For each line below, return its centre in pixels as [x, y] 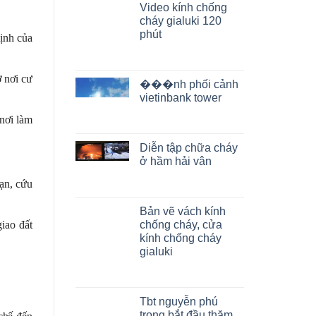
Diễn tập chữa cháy [189, 148]
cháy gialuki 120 [181, 21]
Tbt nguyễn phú [179, 302]
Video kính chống [183, 7]
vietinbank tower [181, 98]
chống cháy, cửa [181, 225]
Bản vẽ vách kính [183, 211]
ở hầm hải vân [176, 161]
